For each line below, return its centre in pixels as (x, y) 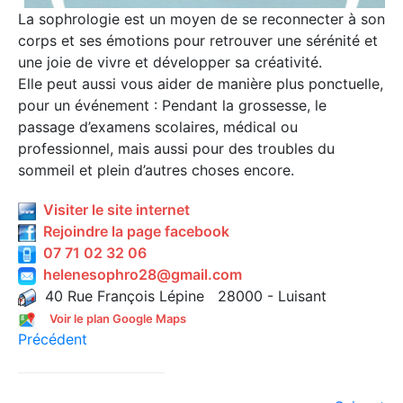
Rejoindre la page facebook (133, 232)
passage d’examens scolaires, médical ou (158, 127)
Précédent (53, 340)
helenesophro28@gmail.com (139, 275)
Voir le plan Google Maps (118, 319)
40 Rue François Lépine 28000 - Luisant (181, 296)
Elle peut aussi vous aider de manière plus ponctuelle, (201, 84)
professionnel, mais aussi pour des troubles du (176, 149)
